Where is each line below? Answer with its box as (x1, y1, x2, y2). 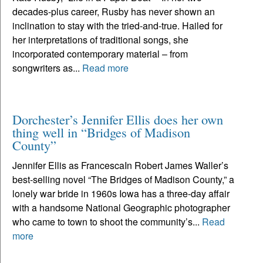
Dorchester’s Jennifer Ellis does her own (12, 110, 223, 128)
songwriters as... (12, 60, 82, 75)
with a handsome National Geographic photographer (12, 200, 230, 214)
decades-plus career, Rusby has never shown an (12, 4, 215, 18)
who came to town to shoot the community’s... (12, 214, 202, 228)
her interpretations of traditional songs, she (12, 32, 188, 46)
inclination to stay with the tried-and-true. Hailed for (12, 18, 222, 32)
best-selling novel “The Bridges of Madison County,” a (12, 172, 234, 186)
